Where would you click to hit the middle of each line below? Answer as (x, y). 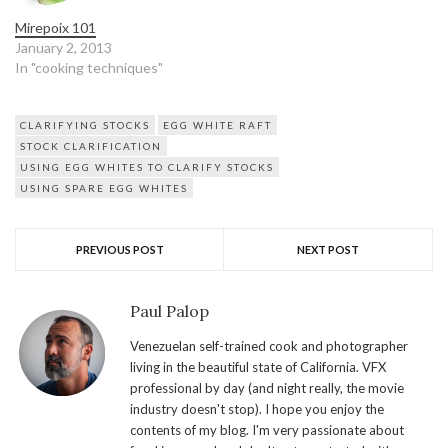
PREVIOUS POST (119, 250)
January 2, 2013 (63, 48)
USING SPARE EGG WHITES (104, 188)
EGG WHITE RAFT (217, 125)
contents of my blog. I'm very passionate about (267, 430)
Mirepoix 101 (55, 28)
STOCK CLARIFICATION (91, 146)
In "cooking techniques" (89, 68)
